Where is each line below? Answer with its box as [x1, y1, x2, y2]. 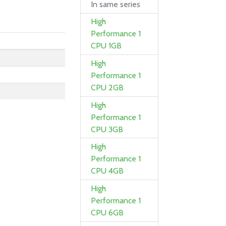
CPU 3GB [91, 124, 124, 134]
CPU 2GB [91, 82, 124, 92]
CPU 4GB [91, 166, 124, 176]
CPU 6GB [91, 207, 124, 217]
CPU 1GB [91, 41, 122, 51]
